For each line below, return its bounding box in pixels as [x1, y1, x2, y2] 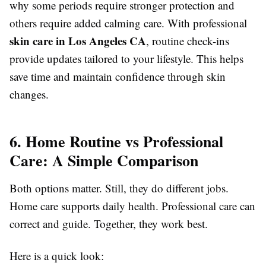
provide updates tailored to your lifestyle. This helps [9, 51, 243, 66]
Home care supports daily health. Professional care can [9, 198, 255, 214]
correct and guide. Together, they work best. [9, 216, 208, 232]
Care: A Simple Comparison [9, 149, 198, 172]
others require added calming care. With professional [9, 15, 247, 31]
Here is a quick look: [9, 248, 104, 264]
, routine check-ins [146, 33, 229, 49]
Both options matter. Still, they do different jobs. [9, 180, 229, 196]
